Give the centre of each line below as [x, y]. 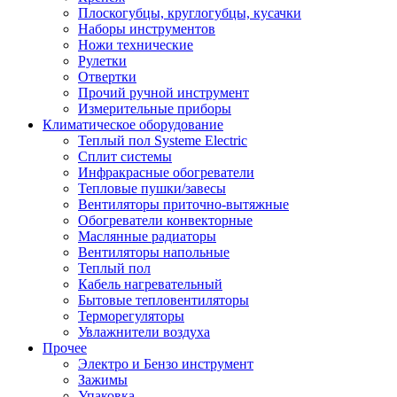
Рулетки [102, 61]
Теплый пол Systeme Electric [163, 140]
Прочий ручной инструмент [163, 93]
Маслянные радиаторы [147, 236]
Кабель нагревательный [150, 284]
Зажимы [103, 380]
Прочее [65, 348]
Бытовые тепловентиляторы [163, 300]
